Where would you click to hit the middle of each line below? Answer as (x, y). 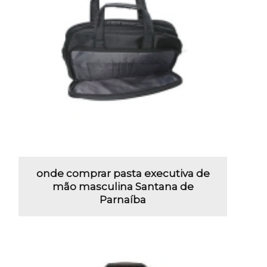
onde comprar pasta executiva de (123, 173)
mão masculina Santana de (123, 186)
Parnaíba (123, 199)
